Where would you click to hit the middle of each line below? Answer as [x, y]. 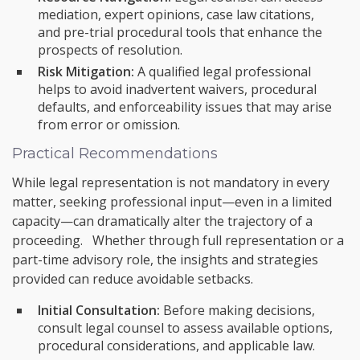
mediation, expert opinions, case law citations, [176, 15]
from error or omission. [109, 125]
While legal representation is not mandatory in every [171, 183]
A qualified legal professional [223, 72]
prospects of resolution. [110, 50]
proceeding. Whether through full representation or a [178, 241]
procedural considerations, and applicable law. [176, 346]
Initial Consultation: [99, 311]
